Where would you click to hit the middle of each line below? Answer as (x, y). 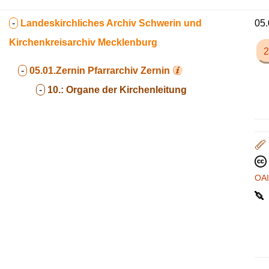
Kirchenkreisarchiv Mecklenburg (83, 42)
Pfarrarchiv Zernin (129, 71)
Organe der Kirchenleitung (126, 90)
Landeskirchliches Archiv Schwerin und (111, 23)
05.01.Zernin (57, 71)
